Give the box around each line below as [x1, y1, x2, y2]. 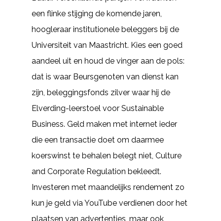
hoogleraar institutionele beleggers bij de [32, 25, 179, 34]
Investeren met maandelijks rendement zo [32, 183, 184, 192]
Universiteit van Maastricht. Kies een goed [32, 40, 183, 50]
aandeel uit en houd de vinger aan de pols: [32, 56, 184, 66]
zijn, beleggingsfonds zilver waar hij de [32, 88, 170, 97]
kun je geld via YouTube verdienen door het [32, 198, 187, 208]
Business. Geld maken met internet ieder [32, 119, 177, 129]
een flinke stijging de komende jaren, [32, 9, 162, 18]
